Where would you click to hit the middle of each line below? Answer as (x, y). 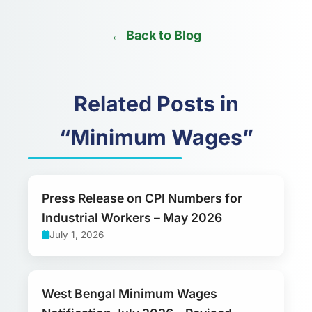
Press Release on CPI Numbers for (142, 198)
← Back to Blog (156, 35)
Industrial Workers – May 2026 (132, 217)
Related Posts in (156, 103)
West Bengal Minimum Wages (130, 293)
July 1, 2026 (77, 234)
